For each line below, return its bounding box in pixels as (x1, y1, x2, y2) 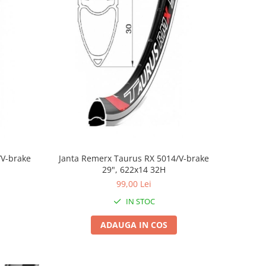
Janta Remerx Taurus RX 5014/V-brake (59, 152, 210, 164)
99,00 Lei (116, 178, 152, 189)
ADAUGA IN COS (100, 218, 168, 230)
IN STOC (123, 195, 155, 207)
